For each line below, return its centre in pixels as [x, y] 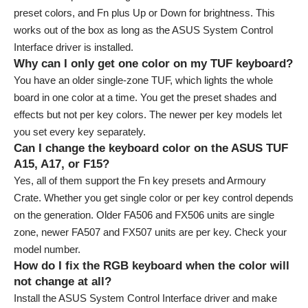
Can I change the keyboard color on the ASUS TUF [151, 148]
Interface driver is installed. [74, 47]
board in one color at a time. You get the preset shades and [145, 97]
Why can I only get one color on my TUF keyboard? [153, 63]
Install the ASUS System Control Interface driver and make [145, 298]
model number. [47, 249]
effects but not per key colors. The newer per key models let [148, 114]
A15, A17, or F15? [62, 164]
